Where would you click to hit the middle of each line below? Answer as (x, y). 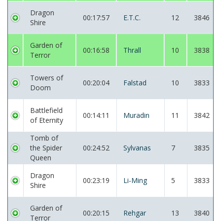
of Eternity (47, 120)
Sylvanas (137, 148)
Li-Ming (135, 180)
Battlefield (46, 110)
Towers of (47, 78)
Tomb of (44, 138)
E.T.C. (132, 18)
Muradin (136, 115)
